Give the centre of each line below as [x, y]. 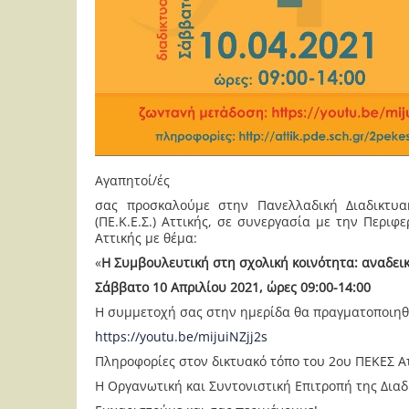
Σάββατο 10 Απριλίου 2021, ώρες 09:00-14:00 [233, 287]
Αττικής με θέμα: [146, 238]
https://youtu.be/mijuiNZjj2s [181, 336]
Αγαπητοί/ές [132, 180]
